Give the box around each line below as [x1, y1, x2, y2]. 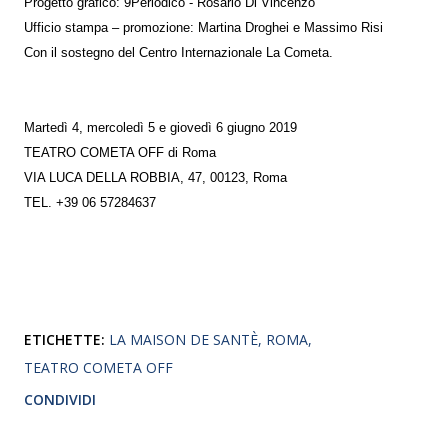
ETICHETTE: [24, 330, 105, 349]
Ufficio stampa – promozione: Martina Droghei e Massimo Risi [24, 21, 383, 35]
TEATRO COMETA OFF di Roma [24, 146, 216, 160]
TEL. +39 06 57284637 [24, 196, 156, 210]
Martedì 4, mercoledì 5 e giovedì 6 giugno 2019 [24, 121, 297, 135]
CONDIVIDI [24, 390, 96, 409]
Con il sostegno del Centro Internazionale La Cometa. [24, 46, 333, 60]
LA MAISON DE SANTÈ [109, 330, 258, 349]
